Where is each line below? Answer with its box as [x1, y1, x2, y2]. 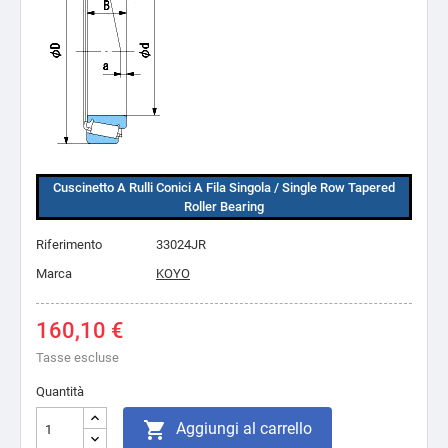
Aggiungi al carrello [176, 419, 312, 438]
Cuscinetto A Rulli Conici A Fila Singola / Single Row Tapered [53, 180, 395, 195]
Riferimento [36, 237, 102, 252]
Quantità [36, 384, 84, 399]
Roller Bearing [184, 199, 264, 214]
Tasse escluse [36, 350, 119, 365]
